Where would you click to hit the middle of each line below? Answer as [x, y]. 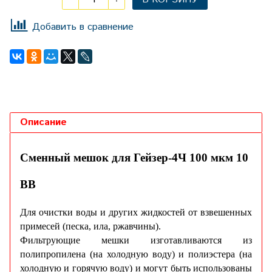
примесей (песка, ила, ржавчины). [90, 226]
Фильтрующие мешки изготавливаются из [136, 240]
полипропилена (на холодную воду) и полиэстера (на [136, 254]
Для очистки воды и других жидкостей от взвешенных [136, 212]
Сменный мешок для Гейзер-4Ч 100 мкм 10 [134, 158]
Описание [43, 123]
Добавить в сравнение [83, 27]
